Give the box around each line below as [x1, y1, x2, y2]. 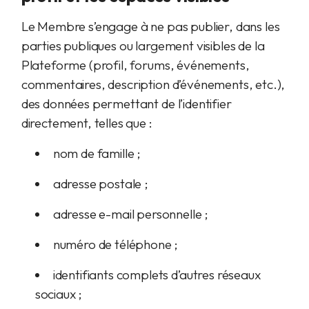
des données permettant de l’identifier [21, 95, 232, 112]
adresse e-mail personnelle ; [52, 206, 209, 222]
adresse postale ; [52, 175, 148, 192]
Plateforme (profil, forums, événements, [21, 57, 250, 73]
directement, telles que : [21, 114, 152, 131]
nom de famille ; [52, 145, 141, 161]
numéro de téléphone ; [52, 236, 179, 252]
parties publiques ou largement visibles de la [21, 37, 265, 54]
